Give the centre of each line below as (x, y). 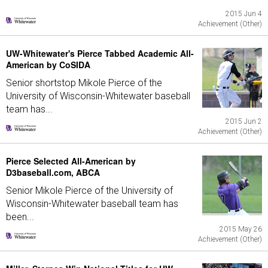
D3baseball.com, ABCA (53, 172)
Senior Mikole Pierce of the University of (89, 191)
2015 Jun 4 (244, 14)
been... (20, 217)
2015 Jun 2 (244, 121)
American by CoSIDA (48, 65)
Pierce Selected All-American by (71, 161)
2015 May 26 (241, 229)
